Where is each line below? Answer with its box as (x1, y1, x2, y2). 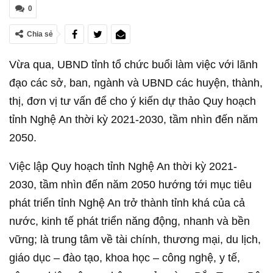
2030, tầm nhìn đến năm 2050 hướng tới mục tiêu (9, 179, 252, 191)
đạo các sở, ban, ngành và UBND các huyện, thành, (9, 77, 263, 89)
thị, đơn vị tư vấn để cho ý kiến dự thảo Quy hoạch (9, 95, 256, 107)
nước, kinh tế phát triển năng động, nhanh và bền (9, 215, 250, 227)
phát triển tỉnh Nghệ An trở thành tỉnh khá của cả (9, 197, 245, 209)
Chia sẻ (27, 30, 53, 38)
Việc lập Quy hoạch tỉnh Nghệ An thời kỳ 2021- (9, 160, 237, 172)
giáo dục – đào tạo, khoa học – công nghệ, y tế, (9, 252, 240, 264)
